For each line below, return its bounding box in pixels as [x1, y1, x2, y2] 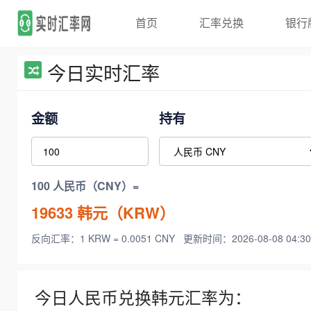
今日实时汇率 [47, 59, 160, 86]
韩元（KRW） [73, 201, 175, 224]
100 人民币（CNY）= [31, 178, 139, 194]
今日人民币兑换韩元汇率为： [35, 285, 251, 310]
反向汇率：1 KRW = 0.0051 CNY [31, 231, 178, 246]
